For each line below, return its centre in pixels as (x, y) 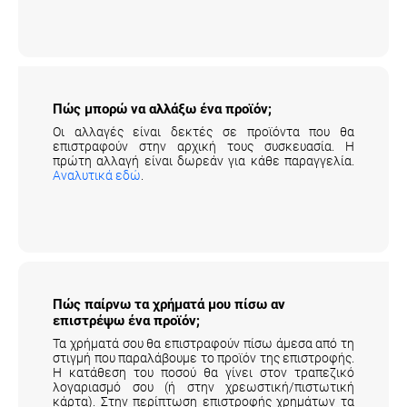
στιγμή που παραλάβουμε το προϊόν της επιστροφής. (203, 357)
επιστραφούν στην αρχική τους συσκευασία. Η (203, 146)
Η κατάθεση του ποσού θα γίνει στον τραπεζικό (203, 372)
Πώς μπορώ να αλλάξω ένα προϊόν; (162, 109)
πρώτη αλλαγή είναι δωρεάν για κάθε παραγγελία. (203, 160)
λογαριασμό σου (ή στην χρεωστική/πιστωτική (203, 387)
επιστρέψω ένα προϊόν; (126, 320)
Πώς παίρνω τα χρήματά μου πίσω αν (169, 304)
